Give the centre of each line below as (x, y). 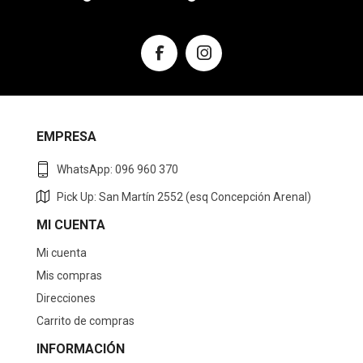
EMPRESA (66, 137)
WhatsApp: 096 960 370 (117, 170)
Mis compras (69, 276)
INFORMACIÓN (81, 349)
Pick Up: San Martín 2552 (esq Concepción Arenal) (184, 197)
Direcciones (66, 299)
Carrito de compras (85, 321)
